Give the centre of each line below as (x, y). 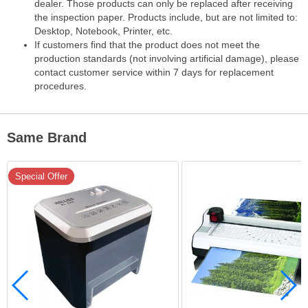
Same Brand (47, 137)
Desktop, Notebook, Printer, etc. (103, 31)
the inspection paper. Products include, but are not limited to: (166, 17)
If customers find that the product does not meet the (147, 44)
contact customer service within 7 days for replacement (154, 72)
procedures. (60, 86)
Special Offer (42, 176)
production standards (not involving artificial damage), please (167, 58)
